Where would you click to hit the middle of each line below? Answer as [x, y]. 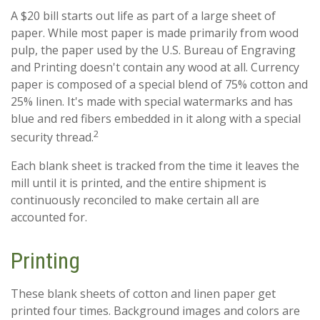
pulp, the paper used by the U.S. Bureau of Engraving [153, 50]
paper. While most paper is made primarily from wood [155, 33]
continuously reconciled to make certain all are [135, 200]
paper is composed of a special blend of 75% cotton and [159, 85]
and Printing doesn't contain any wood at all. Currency [155, 67]
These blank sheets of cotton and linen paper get [143, 293]
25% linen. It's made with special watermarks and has [152, 102]
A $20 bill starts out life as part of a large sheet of [143, 16]
